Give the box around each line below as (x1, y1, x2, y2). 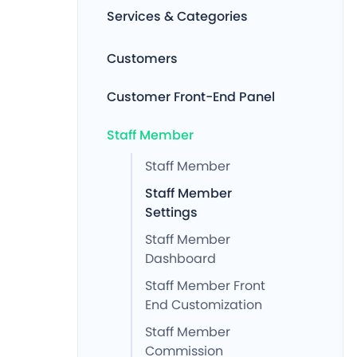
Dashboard (145, 249, 216, 268)
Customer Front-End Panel (107, 88, 275, 106)
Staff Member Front (145, 277, 265, 295)
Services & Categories (107, 7, 248, 25)
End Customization (145, 296, 262, 314)
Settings (145, 203, 198, 222)
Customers (107, 49, 178, 68)
